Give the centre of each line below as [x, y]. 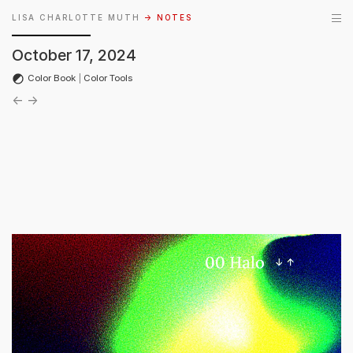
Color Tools [108, 78]
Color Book [52, 78]
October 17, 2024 [74, 55]
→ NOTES [168, 18]
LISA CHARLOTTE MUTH [76, 18]
